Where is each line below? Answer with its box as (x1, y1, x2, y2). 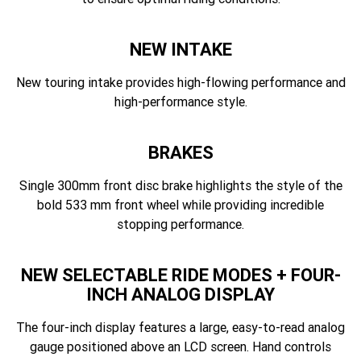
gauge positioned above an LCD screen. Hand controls (30, 338, 331, 355)
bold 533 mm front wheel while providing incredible (37, 197, 324, 213)
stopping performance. (117, 216, 244, 232)
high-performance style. (114, 93, 247, 110)
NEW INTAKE (129, 39, 232, 60)
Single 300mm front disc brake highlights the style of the (19, 177, 342, 193)
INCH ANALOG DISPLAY (86, 284, 275, 305)
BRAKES (147, 142, 214, 164)
